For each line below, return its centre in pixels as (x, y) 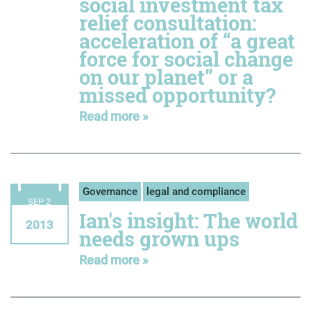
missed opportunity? (177, 95)
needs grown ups (159, 238)
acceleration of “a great (187, 41)
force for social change (186, 59)
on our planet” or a (166, 77)
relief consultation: (167, 23)
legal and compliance (196, 192)
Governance (110, 192)
